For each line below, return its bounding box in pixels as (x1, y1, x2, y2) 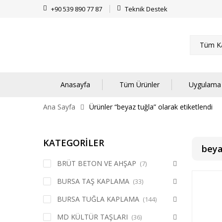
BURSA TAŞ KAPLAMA (57, 176, 129, 186)
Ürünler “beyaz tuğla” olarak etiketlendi (89, 102, 213, 111)
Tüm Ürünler (119, 80, 160, 89)
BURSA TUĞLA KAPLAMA (57, 194, 139, 204)
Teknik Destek (125, 4, 167, 13)
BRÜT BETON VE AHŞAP (57, 159, 136, 168)
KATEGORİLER (43, 137, 104, 149)
